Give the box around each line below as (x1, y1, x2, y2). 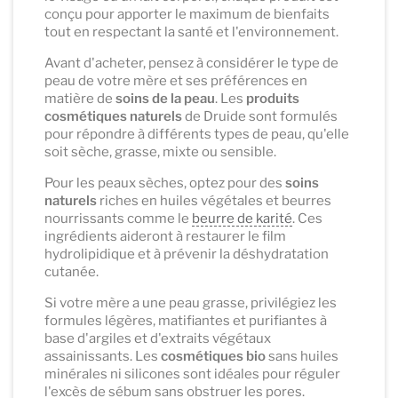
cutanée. (44, 263, 99, 280)
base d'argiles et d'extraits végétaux (44, 330, 271, 346)
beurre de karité (192, 210, 292, 227)
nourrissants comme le (44, 210, 192, 227)
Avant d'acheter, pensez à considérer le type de (44, 54, 338, 71)
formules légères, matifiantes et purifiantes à (44, 312, 327, 329)
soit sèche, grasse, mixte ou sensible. (44, 143, 276, 160)
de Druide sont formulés (182, 107, 338, 124)
